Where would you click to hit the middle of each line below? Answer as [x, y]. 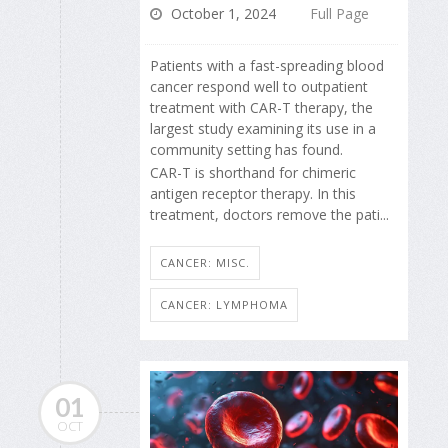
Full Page [339, 14]
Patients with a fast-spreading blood [267, 66]
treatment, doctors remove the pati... [269, 214]
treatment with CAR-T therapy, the [261, 108]
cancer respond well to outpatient [259, 87]
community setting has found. [246, 150]
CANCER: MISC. [205, 263]
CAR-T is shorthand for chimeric [253, 172]
